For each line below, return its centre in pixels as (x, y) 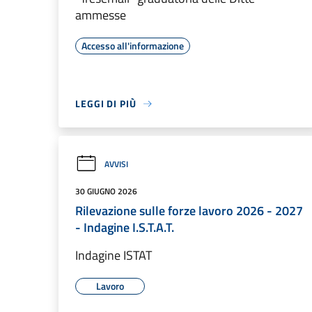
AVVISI (116, 164)
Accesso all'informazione (133, 46)
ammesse (101, 15)
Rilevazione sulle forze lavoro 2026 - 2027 (189, 211)
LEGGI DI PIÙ (106, 103)
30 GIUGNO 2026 (106, 191)
